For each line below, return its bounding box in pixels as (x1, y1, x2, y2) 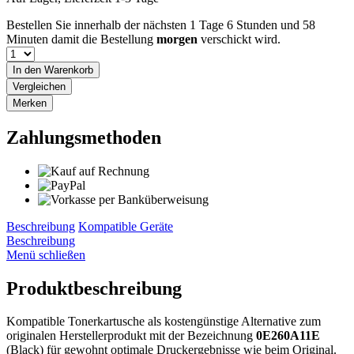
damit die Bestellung (51, 32, 156, 46)
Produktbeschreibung (6, 277, 182, 299)
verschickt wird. (198, 32, 281, 46)
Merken (13, 96, 47, 109)
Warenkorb (44, 63, 93, 76)
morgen (156, 32, 198, 46)
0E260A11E (256, 329, 320, 343)
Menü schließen (6, 247, 85, 262)
